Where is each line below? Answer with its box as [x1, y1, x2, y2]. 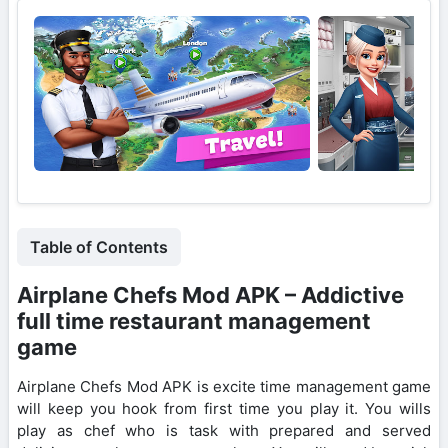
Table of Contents [30, 236, 168, 257]
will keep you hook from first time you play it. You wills [17, 398, 431, 418]
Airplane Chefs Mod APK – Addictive [17, 281, 404, 308]
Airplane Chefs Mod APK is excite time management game [17, 376, 431, 396]
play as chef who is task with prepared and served [17, 420, 431, 440]
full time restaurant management [17, 307, 371, 334]
